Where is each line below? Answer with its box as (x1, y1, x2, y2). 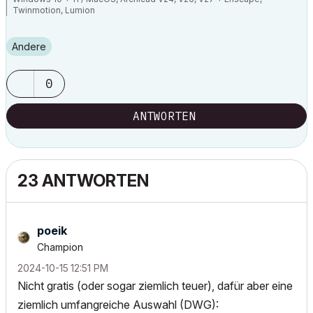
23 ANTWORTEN (17, 170, 149, 191)
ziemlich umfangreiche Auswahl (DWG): (17, 298, 219, 312)
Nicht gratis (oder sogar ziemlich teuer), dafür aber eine (17, 279, 293, 293)
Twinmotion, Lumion (13, 5, 95, 15)
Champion (37, 241, 83, 253)
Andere (18, 41, 46, 52)
